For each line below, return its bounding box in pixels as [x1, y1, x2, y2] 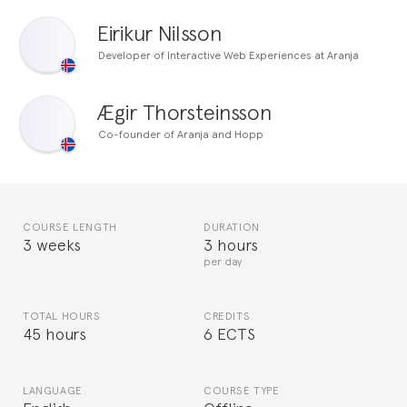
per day [203, 253, 243, 269]
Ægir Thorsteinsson [97, 96, 273, 125]
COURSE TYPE [203, 382, 280, 398]
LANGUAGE [23, 382, 83, 398]
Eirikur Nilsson [97, 17, 223, 46]
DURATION [203, 219, 260, 234]
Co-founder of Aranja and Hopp [98, 126, 263, 142]
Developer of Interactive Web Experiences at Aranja [98, 47, 359, 63]
